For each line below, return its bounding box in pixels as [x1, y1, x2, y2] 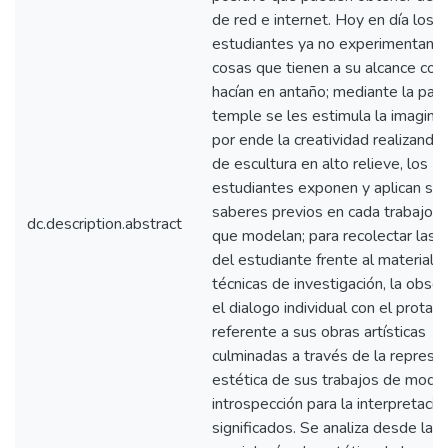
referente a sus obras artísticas [212, 321, 426, 343]
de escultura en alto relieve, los [212, 153, 428, 175]
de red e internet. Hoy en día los [212, 9, 434, 31]
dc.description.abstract [27, 213, 182, 235]
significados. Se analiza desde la [212, 417, 433, 439]
